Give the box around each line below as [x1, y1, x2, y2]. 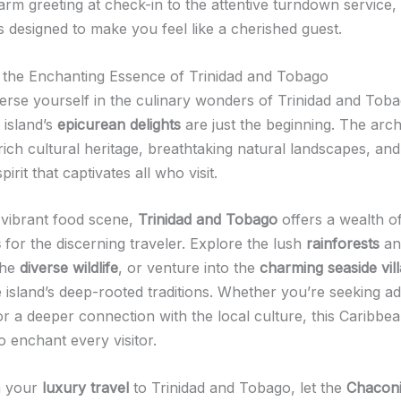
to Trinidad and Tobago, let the [129, 378, 346, 397]
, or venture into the [118, 259, 260, 277]
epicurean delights [57, 115, 181, 133]
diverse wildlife [20, 259, 118, 277]
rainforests [306, 235, 380, 253]
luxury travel [42, 378, 129, 397]
